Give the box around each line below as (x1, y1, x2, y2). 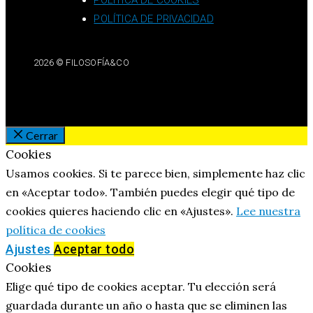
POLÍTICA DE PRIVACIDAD (94, 13, 214, 26)
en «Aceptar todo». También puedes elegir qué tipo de (6, 185, 295, 200)
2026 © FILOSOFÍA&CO (34, 57, 129, 68)
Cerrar (26, 129, 59, 143)
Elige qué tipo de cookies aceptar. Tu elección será (6, 279, 276, 294)
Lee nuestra (236, 204, 300, 219)
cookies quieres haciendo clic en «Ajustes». (6, 204, 236, 219)
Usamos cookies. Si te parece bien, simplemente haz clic (6, 166, 305, 181)
